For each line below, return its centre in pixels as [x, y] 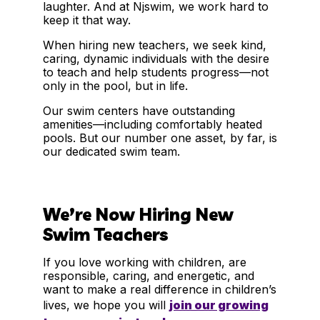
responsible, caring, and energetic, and [149, 275]
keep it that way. [87, 20]
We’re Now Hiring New [138, 214]
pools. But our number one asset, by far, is [160, 138]
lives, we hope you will [106, 305]
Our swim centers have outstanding [139, 111]
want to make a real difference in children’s [160, 289]
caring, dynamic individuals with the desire [156, 59]
